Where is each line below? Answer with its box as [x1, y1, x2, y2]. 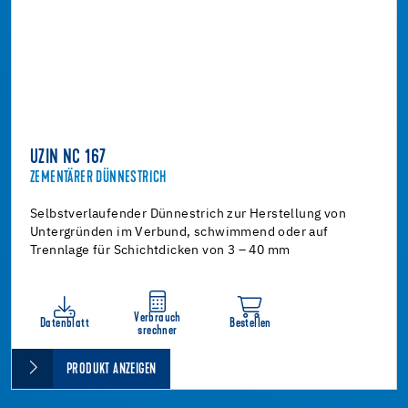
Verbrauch [134, 311, 181, 325]
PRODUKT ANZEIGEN [66, 362, 157, 377]
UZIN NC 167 [30, 148, 107, 168]
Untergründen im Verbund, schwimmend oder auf [30, 225, 329, 239]
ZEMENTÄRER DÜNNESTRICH [30, 169, 167, 186]
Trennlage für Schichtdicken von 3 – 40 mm [30, 243, 291, 257]
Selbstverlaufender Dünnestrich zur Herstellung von [30, 207, 346, 220]
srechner [138, 323, 178, 338]
